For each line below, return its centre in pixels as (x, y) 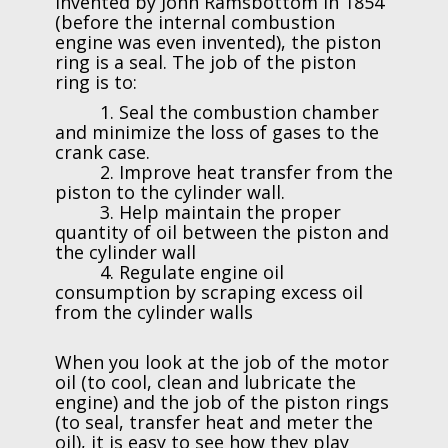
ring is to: (95, 81)
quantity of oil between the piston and (221, 231)
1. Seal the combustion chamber (216, 111)
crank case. (102, 151)
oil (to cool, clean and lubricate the (205, 381)
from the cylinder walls (153, 311)
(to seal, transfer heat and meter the (213, 421)
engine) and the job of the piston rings (221, 401)
